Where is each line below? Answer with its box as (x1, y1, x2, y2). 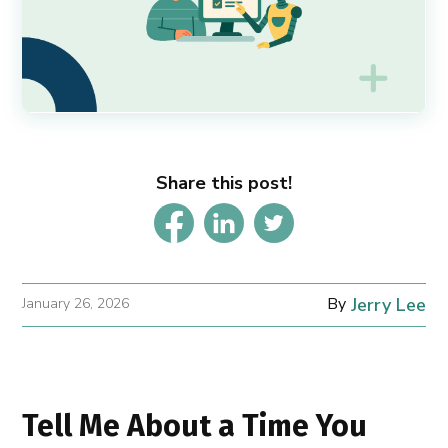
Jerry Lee (350, 292, 426, 317)
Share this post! (156, 170, 292, 195)
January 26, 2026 (22, 293, 130, 313)
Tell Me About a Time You (22, 407, 368, 444)
